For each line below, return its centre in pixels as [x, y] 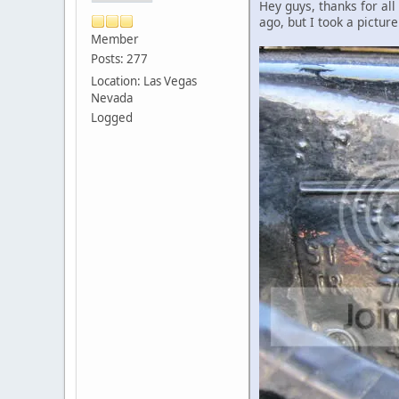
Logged [112, 118]
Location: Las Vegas [144, 81]
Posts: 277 [119, 59]
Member [115, 40]
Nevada [112, 98]
